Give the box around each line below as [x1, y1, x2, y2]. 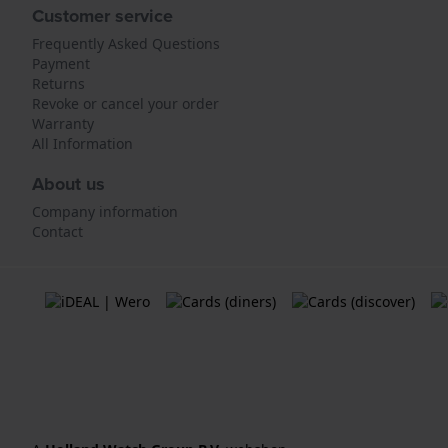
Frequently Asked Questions [32, 34, 220, 53]
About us [32, 171, 105, 197]
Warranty [32, 114, 94, 133]
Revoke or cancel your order [32, 94, 219, 113]
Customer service [32, 3, 173, 29]
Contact [32, 222, 83, 241]
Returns [32, 74, 85, 93]
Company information [32, 202, 178, 221]
